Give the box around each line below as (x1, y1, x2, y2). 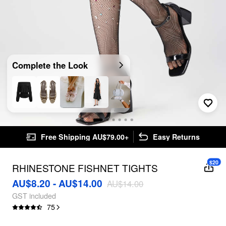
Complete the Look (12, 59, 88, 71)
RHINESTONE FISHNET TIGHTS (12, 161, 158, 175)
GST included (12, 190, 56, 201)
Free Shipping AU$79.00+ (40, 132, 129, 142)
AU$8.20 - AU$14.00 (12, 176, 102, 190)
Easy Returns (152, 132, 200, 142)
